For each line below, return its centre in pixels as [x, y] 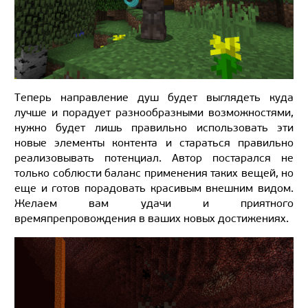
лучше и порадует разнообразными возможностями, [154, 112]
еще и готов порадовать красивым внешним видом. [154, 188]
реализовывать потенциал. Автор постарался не [154, 157]
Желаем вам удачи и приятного [154, 203]
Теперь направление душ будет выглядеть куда [154, 97]
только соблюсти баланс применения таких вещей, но [154, 173]
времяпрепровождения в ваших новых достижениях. [152, 218]
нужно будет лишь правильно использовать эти [154, 127]
